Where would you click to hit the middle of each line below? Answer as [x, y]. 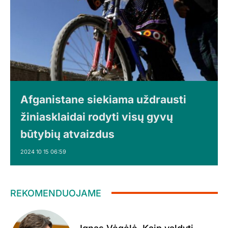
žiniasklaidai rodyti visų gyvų [97, 117]
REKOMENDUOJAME [56, 193]
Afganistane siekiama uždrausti [103, 99]
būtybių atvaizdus [67, 134]
